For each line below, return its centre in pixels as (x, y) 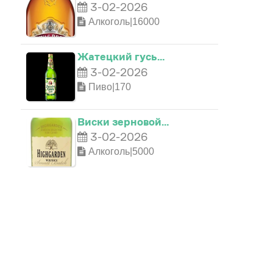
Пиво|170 (108, 87)
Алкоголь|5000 (120, 152)
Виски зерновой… (123, 121)
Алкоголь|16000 (123, 22)
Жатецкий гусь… (121, 57)
